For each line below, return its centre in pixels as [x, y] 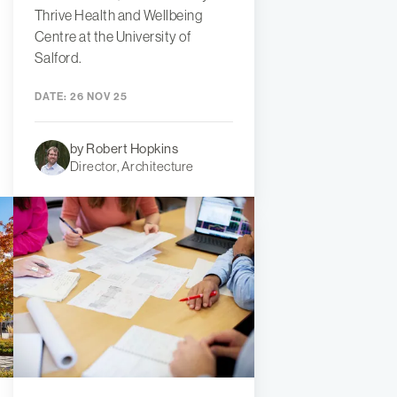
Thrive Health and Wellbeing [118, 15]
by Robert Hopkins [124, 148]
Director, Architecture [132, 166]
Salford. [58, 57]
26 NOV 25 [97, 96]
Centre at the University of [113, 36]
